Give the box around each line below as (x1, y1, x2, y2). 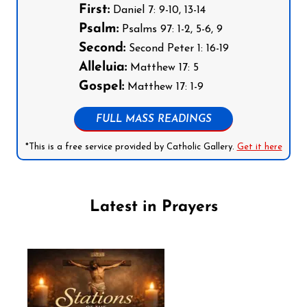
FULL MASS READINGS (95, 114, 212, 125)
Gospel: (78, 80, 124, 94)
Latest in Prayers (89, 199, 218, 215)
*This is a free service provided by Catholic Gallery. (25, 143, 237, 152)
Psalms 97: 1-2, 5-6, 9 (118, 24, 223, 36)
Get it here (236, 143, 282, 152)
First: (78, 3, 110, 17)
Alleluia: (78, 61, 127, 75)
